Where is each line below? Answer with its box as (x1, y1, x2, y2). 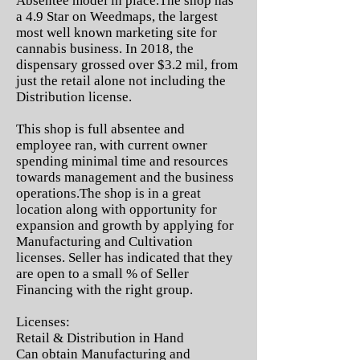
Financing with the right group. (16, 282, 193, 297)
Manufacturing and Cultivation (16, 234, 193, 249)
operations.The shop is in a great (16, 186, 201, 201)
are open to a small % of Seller (16, 266, 189, 281)
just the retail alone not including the (16, 73, 226, 88)
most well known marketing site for (16, 25, 217, 40)
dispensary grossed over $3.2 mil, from (16, 57, 238, 72)
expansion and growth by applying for (16, 218, 234, 233)
